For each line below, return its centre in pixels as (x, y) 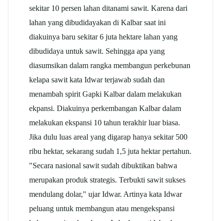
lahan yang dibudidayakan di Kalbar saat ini (97, 23)
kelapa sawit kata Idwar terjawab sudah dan (97, 80)
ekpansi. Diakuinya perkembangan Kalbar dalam (105, 109)
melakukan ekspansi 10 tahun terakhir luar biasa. (105, 123)
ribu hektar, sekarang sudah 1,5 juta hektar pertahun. (110, 151)
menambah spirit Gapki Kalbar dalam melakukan (105, 94)
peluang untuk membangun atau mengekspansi (102, 209)
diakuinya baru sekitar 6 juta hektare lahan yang (103, 37)
